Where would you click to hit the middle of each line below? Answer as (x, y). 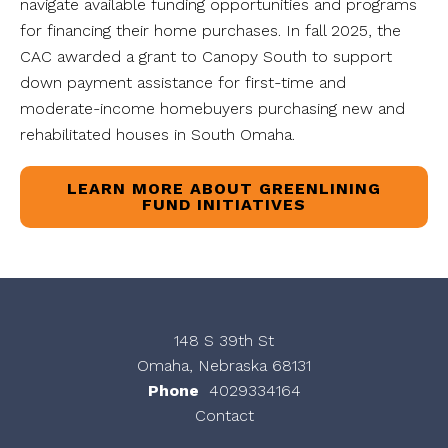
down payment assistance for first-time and (183, 82)
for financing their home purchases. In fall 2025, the (210, 30)
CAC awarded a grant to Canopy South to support (206, 56)
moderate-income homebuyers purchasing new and (212, 108)
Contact (224, 415)
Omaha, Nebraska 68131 (224, 365)
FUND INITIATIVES (224, 204)
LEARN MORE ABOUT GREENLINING (224, 188)
